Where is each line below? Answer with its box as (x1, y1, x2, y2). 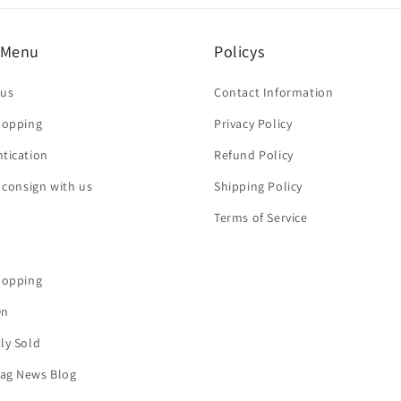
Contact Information (214, 83, 334, 100)
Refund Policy (214, 146, 294, 163)
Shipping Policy (214, 177, 303, 194)
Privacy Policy (214, 115, 293, 132)
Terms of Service (214, 209, 308, 226)
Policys (214, 40, 265, 62)
